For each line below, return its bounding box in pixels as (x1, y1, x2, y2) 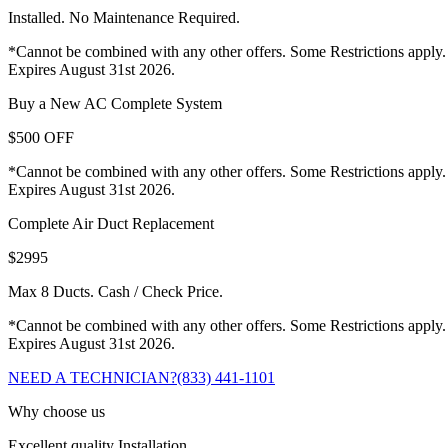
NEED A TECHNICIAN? (8, 369, 177, 387)
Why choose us (8, 403, 105, 421)
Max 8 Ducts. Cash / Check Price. (8, 283, 223, 301)
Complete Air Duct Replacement (8, 215, 214, 233)
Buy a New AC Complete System (8, 95, 222, 113)
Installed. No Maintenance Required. (8, 9, 240, 27)
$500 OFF (8, 129, 74, 147)
